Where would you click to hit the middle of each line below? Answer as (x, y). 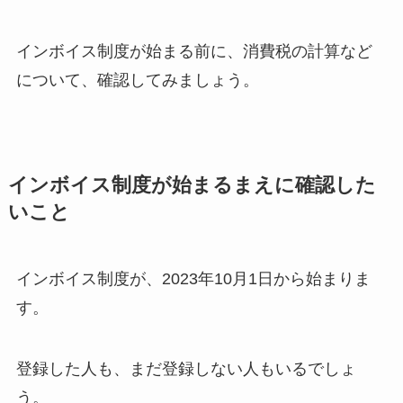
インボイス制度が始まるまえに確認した (192, 185)
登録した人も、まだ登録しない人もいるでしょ (186, 368)
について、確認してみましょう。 (137, 80)
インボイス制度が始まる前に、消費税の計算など (194, 51)
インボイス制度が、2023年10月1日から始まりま (193, 278)
